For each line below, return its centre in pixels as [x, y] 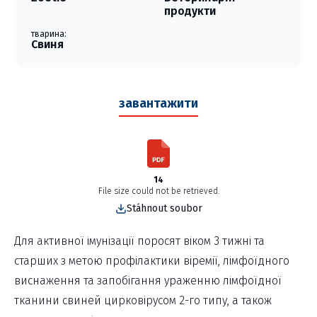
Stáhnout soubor [164, 209]
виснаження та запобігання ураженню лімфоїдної [148, 281]
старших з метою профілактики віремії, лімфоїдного [152, 261]
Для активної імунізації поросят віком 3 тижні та [139, 241]
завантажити [158, 104]
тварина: [49, 34]
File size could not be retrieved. [158, 191]
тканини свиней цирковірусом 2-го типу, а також [143, 301]
